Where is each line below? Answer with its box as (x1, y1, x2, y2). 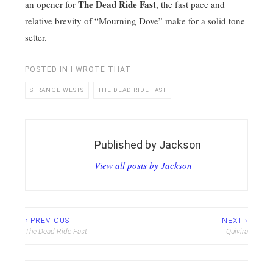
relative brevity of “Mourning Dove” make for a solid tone (25, 15, 245, 27)
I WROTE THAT (71, 65, 131, 74)
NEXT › (222, 216, 248, 225)
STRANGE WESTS (30, 87, 84, 94)
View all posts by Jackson (94, 159, 193, 172)
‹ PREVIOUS (25, 216, 69, 225)
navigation (24, 235, 80, 250)
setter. (25, 31, 47, 44)
